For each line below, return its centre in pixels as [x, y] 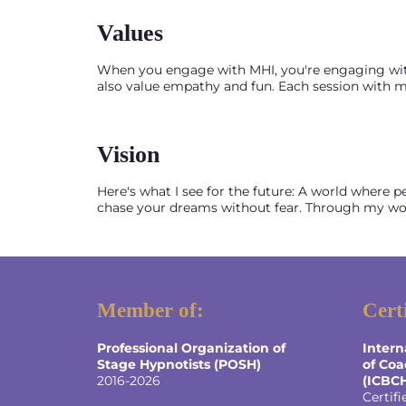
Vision [128, 154]
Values [130, 33]
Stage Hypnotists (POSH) [179, 364]
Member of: [150, 310]
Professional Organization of [191, 348]
